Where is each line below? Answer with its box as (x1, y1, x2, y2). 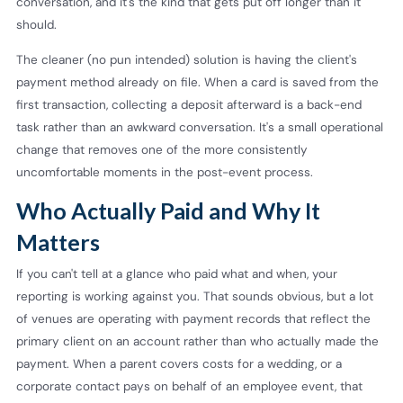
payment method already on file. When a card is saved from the (16, 74, 379, 90)
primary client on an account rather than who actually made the (16, 334, 379, 350)
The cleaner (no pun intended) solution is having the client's (16, 51, 357, 67)
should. (16, 17, 60, 33)
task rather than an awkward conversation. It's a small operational (16, 119, 383, 135)
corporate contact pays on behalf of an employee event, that (16, 379, 363, 395)
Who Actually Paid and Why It (16, 197, 320, 225)
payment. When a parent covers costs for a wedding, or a (16, 356, 342, 372)
